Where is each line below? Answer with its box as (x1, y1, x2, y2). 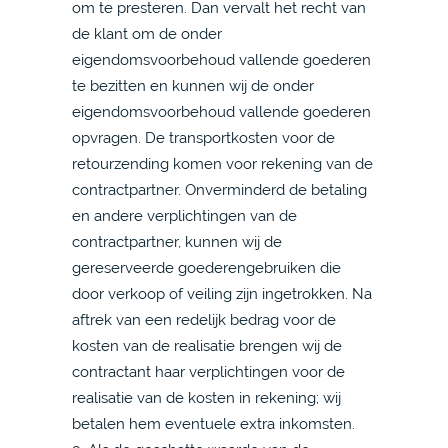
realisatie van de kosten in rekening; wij (72, 389, 341, 406)
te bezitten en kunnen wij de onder (72, 77, 314, 94)
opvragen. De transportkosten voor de (72, 129, 335, 146)
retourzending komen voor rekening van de (72, 155, 373, 172)
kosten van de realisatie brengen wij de (72, 337, 342, 354)
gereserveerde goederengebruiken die (72, 259, 341, 276)
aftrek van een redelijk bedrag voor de (72, 311, 336, 328)
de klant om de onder (72, 25, 222, 42)
